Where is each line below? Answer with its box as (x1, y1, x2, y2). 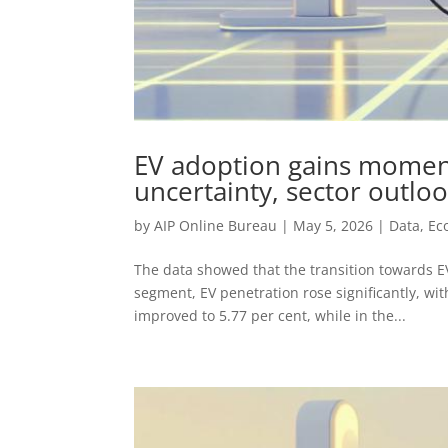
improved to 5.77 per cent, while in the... (134, 305, 407, 325)
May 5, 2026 (293, 215, 374, 235)
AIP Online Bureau (154, 215, 278, 235)
